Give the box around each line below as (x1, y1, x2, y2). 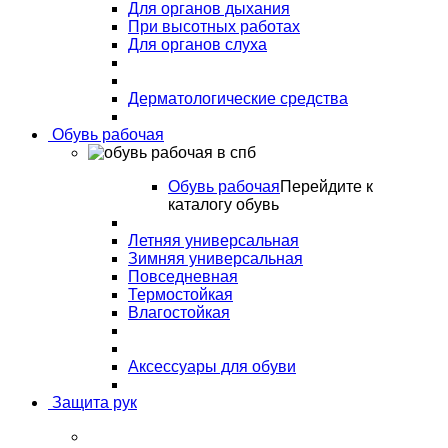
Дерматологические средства (128, 90, 348, 107)
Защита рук (48, 394, 137, 411)
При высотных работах (128, 18, 300, 35)
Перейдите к (280, 178, 373, 195)
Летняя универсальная (128, 232, 299, 249)
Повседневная (128, 268, 238, 285)
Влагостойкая (128, 304, 230, 321)
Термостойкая (128, 286, 233, 303)
